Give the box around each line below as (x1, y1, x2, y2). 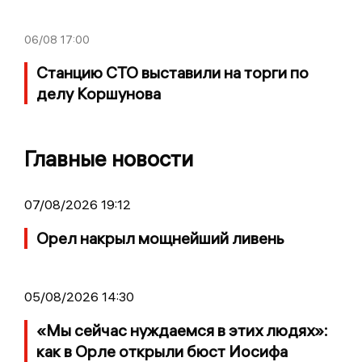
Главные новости (24, 145, 193, 172)
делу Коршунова (36, 82, 161, 103)
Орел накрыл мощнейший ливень (36, 227, 284, 248)
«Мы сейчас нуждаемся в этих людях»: (36, 319, 328, 340)
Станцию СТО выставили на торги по (36, 61, 309, 82)
